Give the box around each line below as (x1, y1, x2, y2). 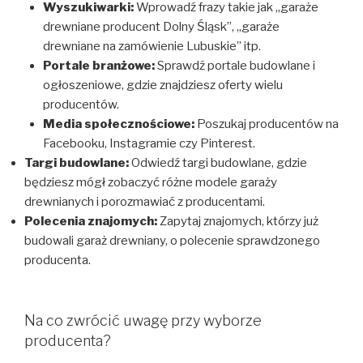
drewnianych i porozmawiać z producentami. (24, 194, 265, 210)
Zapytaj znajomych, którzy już (157, 214, 318, 229)
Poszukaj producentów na (194, 117, 339, 132)
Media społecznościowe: (42, 117, 194, 132)
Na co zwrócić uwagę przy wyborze (24, 311, 262, 329)
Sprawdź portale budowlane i (154, 58, 315, 74)
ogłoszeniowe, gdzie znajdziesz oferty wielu (42, 78, 283, 93)
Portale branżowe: (42, 58, 155, 74)
